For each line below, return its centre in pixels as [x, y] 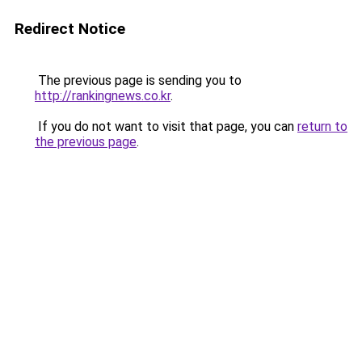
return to [322, 126]
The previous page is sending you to [138, 80]
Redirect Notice [70, 29]
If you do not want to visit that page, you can [166, 126]
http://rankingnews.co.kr [103, 96]
